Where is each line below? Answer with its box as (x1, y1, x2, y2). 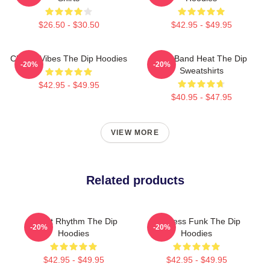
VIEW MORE (111, 128, 159, 137)
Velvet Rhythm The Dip (30, 216, 118, 226)
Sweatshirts (179, 66, 224, 75)
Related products (86, 174, 184, 187)
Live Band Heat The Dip (155, 54, 247, 63)
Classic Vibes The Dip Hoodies (10, 54, 127, 63)
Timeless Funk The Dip (152, 216, 240, 226)
